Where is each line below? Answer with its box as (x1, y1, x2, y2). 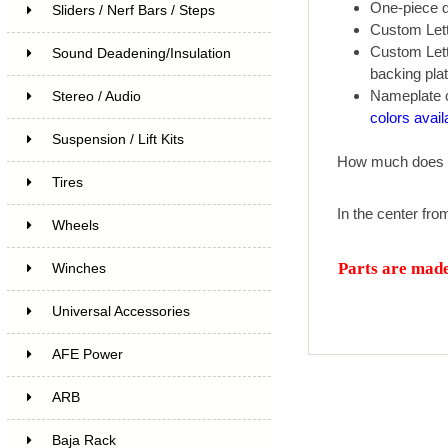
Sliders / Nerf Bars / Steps (51, 2, 215, 18)
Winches (51, 260, 106, 276)
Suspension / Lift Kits (51, 131, 184, 147)
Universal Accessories (51, 303, 190, 319)
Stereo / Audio (51, 88, 141, 104)
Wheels (51, 217, 99, 233)
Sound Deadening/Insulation (51, 45, 231, 61)
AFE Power (51, 346, 123, 362)
